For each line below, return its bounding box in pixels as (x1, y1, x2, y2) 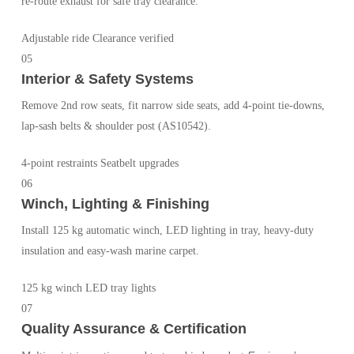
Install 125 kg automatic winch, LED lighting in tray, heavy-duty (21, 224, 314, 236)
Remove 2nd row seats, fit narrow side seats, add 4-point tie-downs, (21, 99, 325, 111)
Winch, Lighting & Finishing (21, 195, 209, 212)
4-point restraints (21, 156, 97, 169)
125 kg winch (21, 281, 82, 294)
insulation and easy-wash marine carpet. (21, 244, 199, 257)
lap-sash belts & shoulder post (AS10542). (21, 119, 211, 132)
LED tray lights (85, 281, 156, 294)
